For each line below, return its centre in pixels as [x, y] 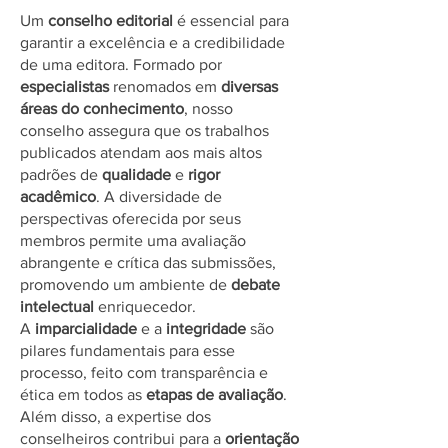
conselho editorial [110, 20]
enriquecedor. [145, 306]
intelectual [57, 306]
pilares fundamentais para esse [127, 350]
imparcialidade [88, 328]
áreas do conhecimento [102, 108]
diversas [249, 86]
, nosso [208, 108]
